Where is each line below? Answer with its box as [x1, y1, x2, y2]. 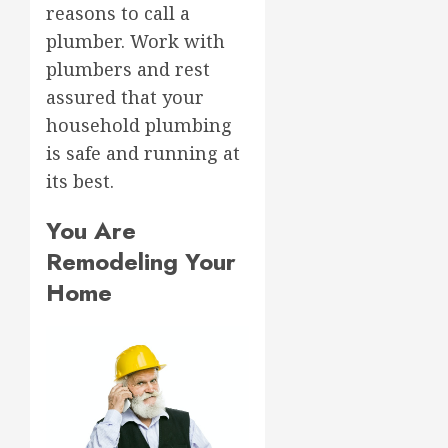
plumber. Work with [46, 28, 225, 53]
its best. [46, 168, 114, 193]
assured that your [46, 84, 204, 109]
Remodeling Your [46, 243, 236, 279]
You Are [46, 212, 136, 248]
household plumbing [46, 112, 232, 137]
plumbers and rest [46, 56, 210, 81]
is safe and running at [46, 140, 240, 165]
